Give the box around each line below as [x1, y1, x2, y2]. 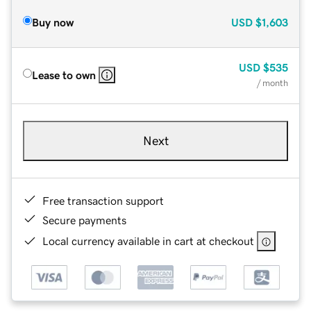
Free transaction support [42, 194, 164, 206]
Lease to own [32, 69, 96, 81]
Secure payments [42, 214, 126, 226]
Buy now [32, 16, 74, 28]
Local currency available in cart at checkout [42, 235, 254, 246]
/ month [257, 78, 288, 87]
